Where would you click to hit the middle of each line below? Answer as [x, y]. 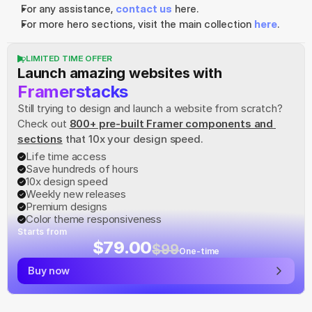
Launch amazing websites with [120, 73]
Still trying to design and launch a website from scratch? [150, 108]
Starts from [42, 232]
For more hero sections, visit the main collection [138, 24]
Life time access [66, 156]
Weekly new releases [76, 194]
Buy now [49, 271]
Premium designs [67, 206]
